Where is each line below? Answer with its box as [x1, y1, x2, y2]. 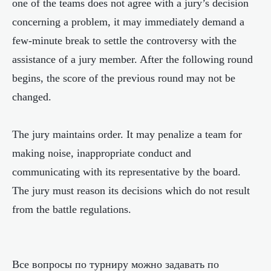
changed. [12, 91, 51, 103]
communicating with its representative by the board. [12, 166, 241, 178]
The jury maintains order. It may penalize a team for [12, 128, 242, 140]
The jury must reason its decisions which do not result [12, 184, 250, 197]
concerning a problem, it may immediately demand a [12, 16, 244, 28]
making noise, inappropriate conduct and [12, 147, 191, 159]
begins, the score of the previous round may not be [12, 72, 235, 84]
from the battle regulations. [12, 203, 131, 215]
